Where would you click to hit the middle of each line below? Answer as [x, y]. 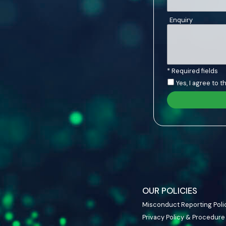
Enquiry [181, 20]
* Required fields [193, 71]
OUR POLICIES [170, 191]
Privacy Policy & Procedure [184, 217]
